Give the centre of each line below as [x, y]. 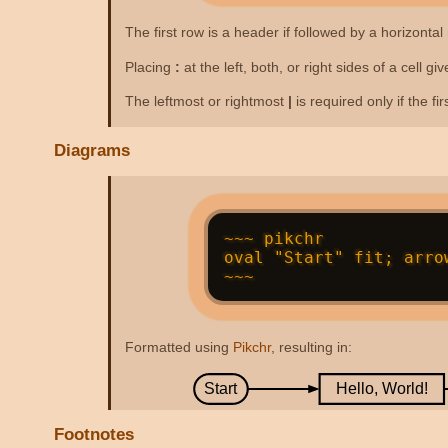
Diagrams [92, 151]
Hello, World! [381, 389]
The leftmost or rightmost [206, 101]
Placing [149, 66]
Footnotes [94, 434]
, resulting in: [311, 347]
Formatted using [178, 347]
